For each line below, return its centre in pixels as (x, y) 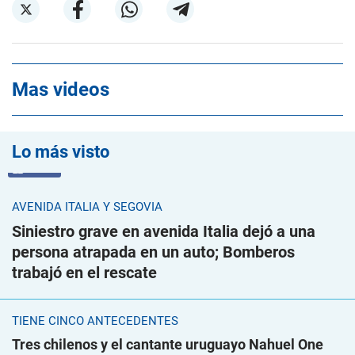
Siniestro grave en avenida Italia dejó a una (164, 231)
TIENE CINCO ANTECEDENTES (95, 321)
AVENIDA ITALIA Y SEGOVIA (87, 207)
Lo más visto (61, 152)
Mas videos (61, 90)
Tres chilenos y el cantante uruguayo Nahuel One (168, 344)
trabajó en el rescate (84, 273)
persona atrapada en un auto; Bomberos (153, 252)
